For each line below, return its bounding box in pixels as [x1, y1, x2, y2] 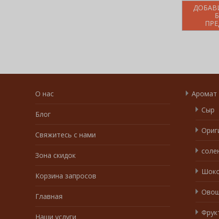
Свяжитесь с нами [35, 130, 96, 139]
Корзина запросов [35, 171, 96, 180]
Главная [35, 191, 63, 201]
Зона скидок [35, 150, 76, 160]
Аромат [192, 88, 217, 98]
